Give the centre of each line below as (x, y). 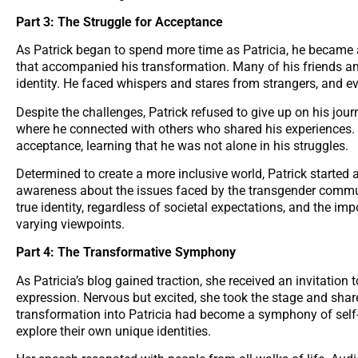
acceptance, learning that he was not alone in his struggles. (182, 145)
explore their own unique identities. (113, 331)
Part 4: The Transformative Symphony (126, 253)
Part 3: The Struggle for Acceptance (119, 22)
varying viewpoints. (70, 225)
